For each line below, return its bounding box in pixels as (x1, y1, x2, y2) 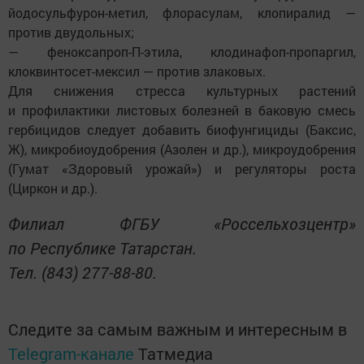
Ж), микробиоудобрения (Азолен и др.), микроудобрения (8, 141, 356, 158)
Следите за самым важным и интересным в (8, 318, 347, 340)
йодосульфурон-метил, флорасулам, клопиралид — (8, 4, 356, 22)
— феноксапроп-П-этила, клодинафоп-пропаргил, (8, 43, 356, 61)
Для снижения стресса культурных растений (8, 82, 356, 100)
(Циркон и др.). (8, 180, 97, 197)
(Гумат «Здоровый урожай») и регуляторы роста (8, 160, 356, 178)
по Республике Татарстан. (8, 237, 197, 259)
